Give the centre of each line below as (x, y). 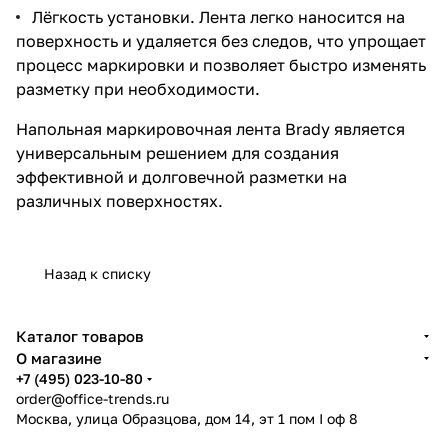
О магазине (59, 358)
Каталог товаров (80, 336)
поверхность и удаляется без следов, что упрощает (221, 40)
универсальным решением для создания (177, 152)
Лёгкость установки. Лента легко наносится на (218, 16)
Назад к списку (97, 273)
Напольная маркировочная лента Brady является (210, 128)
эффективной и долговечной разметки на (181, 176)
